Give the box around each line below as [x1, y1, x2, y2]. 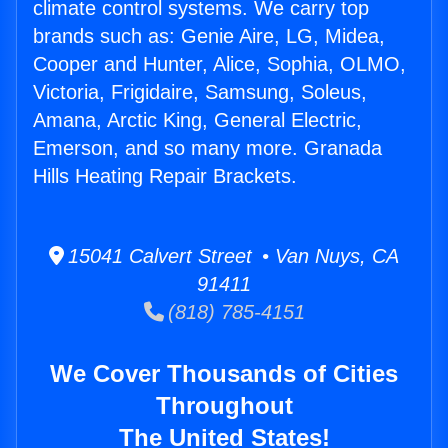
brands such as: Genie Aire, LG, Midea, [33, 25, 385, 48]
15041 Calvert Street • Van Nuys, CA [64, 245, 399, 268]
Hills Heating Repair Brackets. [33, 165, 297, 188]
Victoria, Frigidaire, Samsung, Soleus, [33, 81, 367, 104]
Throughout [155, 392, 293, 420]
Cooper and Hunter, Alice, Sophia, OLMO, [33, 53, 406, 76]
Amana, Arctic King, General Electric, [33, 109, 362, 132]
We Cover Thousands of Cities [50, 360, 398, 388]
